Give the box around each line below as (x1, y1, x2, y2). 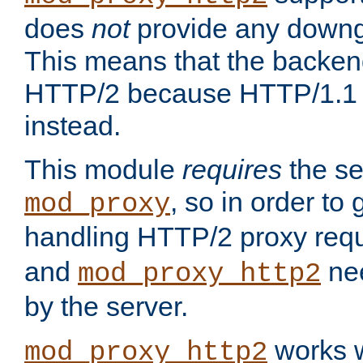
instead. (24, 110, 121, 142)
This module (24, 154, 182, 186)
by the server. (24, 291, 188, 322)
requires (182, 154, 282, 186)
